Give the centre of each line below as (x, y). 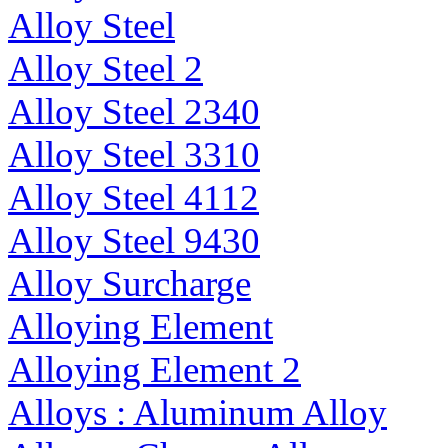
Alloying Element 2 (154, 370)
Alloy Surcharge (129, 284)
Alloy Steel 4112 (133, 198)
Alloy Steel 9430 (134, 241)
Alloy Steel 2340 (134, 112)
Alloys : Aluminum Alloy (197, 413)
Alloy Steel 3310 (134, 155)
